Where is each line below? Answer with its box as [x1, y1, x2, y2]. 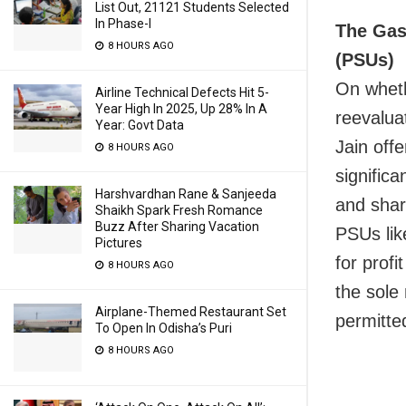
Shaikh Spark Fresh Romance [95, 203, 263, 217]
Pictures [95, 236, 142, 250]
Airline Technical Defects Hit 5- [95, 85, 269, 100]
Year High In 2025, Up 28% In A [95, 101, 267, 116]
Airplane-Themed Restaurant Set [95, 304, 286, 319]
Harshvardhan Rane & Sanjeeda [95, 187, 276, 201]
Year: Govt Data [95, 118, 184, 132]
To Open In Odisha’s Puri [95, 321, 232, 335]
